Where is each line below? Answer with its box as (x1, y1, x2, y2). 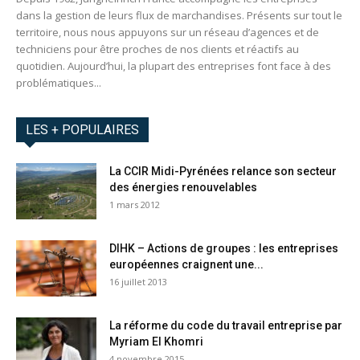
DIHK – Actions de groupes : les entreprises (109, 242, 338, 256)
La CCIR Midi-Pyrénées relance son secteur (109, 165, 337, 178)
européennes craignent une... (109, 258, 264, 272)
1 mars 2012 (109, 198, 160, 211)
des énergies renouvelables (109, 181, 257, 194)
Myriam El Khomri (109, 335, 203, 349)
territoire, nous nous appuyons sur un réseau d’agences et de (16, 25, 319, 40)
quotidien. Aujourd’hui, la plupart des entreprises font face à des (16, 59, 331, 74)
